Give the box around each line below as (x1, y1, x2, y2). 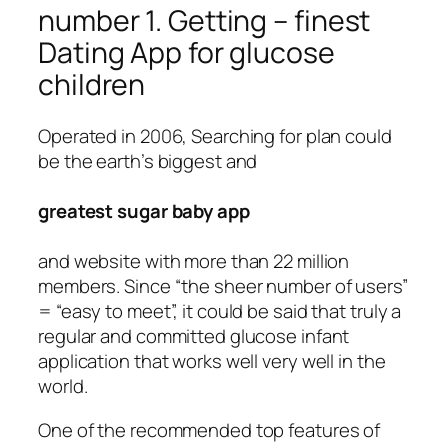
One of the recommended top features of (38, 416, 381, 443)
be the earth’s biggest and (38, 148, 258, 175)
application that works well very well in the (38, 348, 386, 375)
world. (38, 373, 88, 400)
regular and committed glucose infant (38, 323, 350, 350)
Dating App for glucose (38, 32, 335, 72)
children (38, 64, 146, 104)
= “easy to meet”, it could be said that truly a (38, 298, 402, 325)
